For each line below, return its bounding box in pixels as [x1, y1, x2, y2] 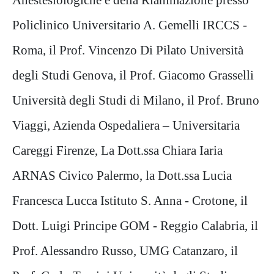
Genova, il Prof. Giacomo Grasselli [73, 68, 254, 83]
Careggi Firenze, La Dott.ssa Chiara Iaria [12, 143, 223, 158]
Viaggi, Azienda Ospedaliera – [12, 118, 172, 133]
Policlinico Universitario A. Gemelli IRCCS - [12, 18, 247, 32]
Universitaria [172, 118, 240, 133]
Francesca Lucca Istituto [12, 193, 141, 208]
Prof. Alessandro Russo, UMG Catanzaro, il [12, 243, 238, 258]
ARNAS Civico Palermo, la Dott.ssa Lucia [12, 168, 232, 183]
